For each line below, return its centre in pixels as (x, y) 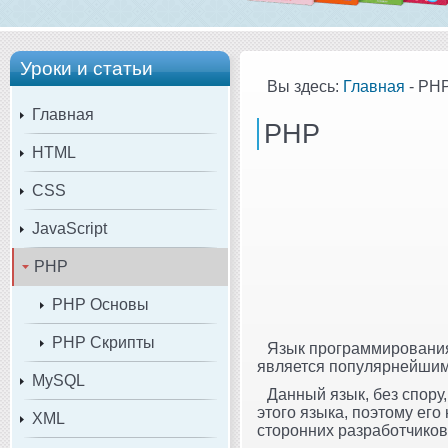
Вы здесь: (305, 86)
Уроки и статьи (86, 68)
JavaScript (69, 228)
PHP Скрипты (103, 342)
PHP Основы (100, 304)
